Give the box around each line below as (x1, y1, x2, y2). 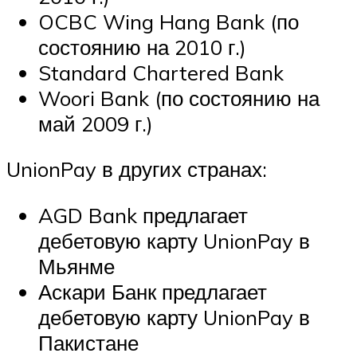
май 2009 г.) (38, 110, 153, 136)
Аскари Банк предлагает (38, 278, 267, 304)
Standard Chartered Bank (38, 59, 284, 85)
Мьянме (38, 253, 115, 279)
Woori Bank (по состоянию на (38, 84, 320, 111)
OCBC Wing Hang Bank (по (38, 8, 299, 34)
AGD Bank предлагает (38, 202, 248, 228)
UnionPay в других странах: (6, 156, 267, 182)
